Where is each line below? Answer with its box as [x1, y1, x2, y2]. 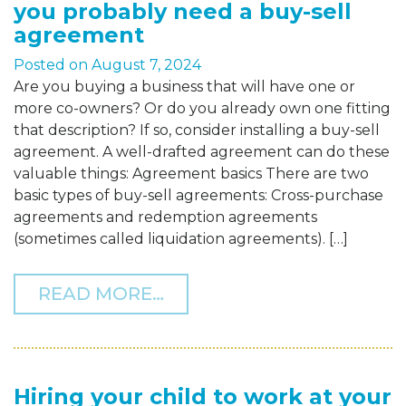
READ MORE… [38, 283, 164, 305]
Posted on [14, 56, 92, 74]
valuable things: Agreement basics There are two [14, 165, 369, 183]
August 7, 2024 [92, 56, 201, 74]
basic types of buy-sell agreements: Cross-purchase [14, 187, 383, 205]
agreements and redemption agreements [14, 208, 317, 227]
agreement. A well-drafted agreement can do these [14, 143, 390, 161]
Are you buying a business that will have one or [14, 78, 355, 96]
